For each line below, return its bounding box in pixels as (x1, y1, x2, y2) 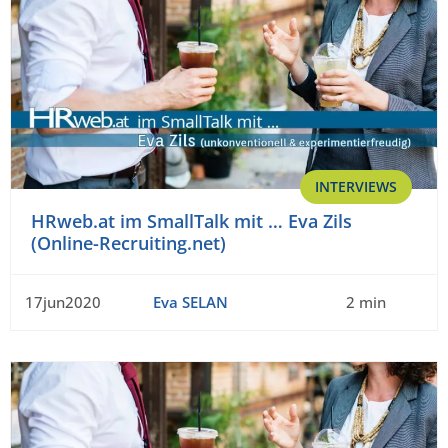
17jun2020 (25, 292, 101, 313)
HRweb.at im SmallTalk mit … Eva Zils (31, 209, 352, 234)
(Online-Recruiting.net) (31, 231, 226, 256)
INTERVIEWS (315, 177, 397, 197)
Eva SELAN (152, 292, 228, 313)
